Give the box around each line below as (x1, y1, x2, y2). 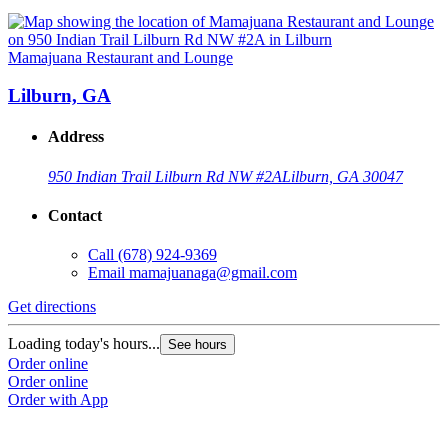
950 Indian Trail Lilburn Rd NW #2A (48, 167, 282, 185)
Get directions (8, 298, 96, 316)
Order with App (8, 391, 108, 409)
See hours (168, 337, 227, 353)
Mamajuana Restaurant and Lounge (8, 48, 233, 66)
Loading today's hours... (8, 335, 160, 353)
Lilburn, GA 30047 (282, 167, 403, 185)
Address (48, 128, 104, 146)
